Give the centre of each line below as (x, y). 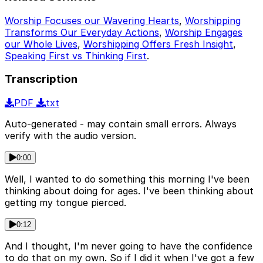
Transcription (41, 79)
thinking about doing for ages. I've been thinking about (129, 191)
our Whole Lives (41, 44)
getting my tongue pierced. (65, 203)
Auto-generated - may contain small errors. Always (121, 124)
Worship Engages (204, 32)
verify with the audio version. (70, 136)
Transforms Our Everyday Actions (82, 32)
